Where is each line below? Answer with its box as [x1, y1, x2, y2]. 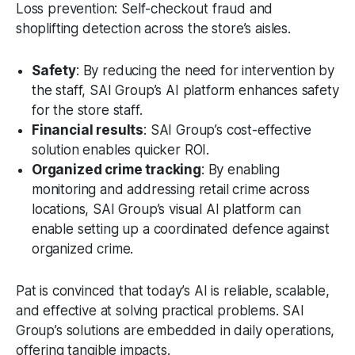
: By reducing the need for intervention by [75, 63, 334, 79]
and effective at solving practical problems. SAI [16, 303, 304, 319]
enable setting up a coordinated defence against [32, 221, 330, 238]
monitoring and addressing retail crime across [32, 181, 310, 198]
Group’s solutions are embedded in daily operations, [16, 323, 335, 339]
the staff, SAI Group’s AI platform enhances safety [32, 82, 339, 99]
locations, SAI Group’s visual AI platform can [32, 201, 301, 218]
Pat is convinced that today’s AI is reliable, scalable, [16, 283, 330, 300]
